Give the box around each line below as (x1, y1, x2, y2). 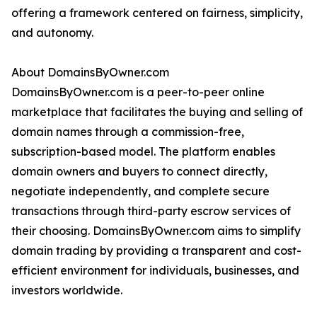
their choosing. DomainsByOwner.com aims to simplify (11, 224, 301, 238)
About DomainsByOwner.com (11, 65, 169, 80)
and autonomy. (11, 25, 93, 40)
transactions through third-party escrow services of (11, 204, 291, 219)
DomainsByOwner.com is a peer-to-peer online (11, 85, 265, 100)
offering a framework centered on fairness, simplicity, (11, 6, 303, 21)
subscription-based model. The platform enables (11, 144, 275, 159)
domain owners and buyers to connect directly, (11, 164, 267, 179)
